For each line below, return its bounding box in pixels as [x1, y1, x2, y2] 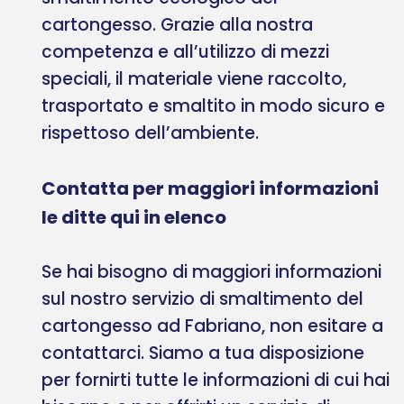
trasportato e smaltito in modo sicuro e [41, 93, 385, 118]
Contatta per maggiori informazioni [41, 175, 379, 201]
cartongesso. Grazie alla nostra [41, 12, 313, 37]
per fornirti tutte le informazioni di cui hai [41, 367, 390, 392]
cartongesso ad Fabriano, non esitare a [41, 313, 383, 338]
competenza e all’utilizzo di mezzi [41, 39, 329, 64]
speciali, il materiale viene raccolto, [41, 66, 346, 91]
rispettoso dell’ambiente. [41, 120, 259, 145]
